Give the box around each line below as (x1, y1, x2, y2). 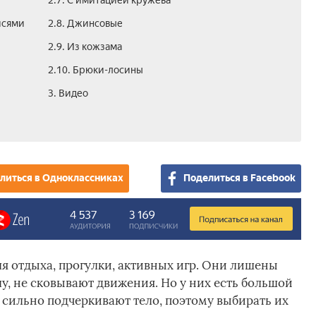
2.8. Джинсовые (47, 18, 123, 30)
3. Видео (47, 87, 88, 99)
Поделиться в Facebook (183, 172, 296, 184)
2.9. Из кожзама (47, 41, 122, 53)
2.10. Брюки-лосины (47, 64, 143, 76)
